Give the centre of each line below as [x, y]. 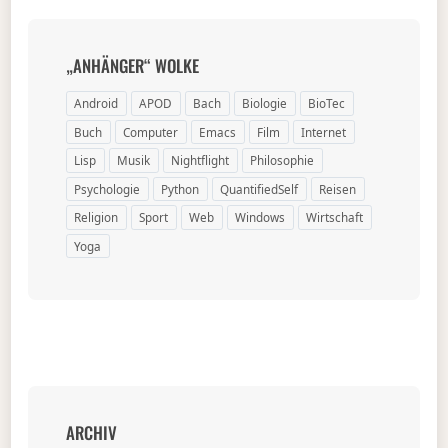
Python [180, 188]
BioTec [327, 103]
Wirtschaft [335, 217]
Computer [151, 131]
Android [96, 103]
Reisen [338, 188]
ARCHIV [91, 433]
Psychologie [107, 188]
